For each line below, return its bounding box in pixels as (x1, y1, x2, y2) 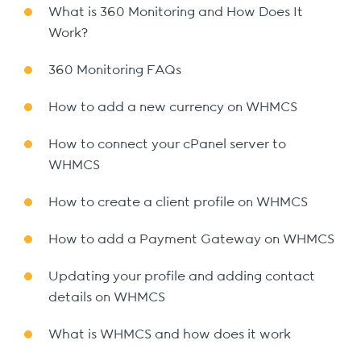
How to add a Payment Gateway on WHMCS (48, 233, 334, 246)
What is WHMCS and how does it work (48, 328, 291, 341)
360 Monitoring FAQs (48, 64, 181, 77)
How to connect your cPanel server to (48, 138, 286, 151)
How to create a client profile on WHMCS (48, 196, 308, 209)
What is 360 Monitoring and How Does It (48, 6, 303, 19)
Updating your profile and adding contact (48, 270, 315, 283)
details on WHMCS (48, 291, 165, 304)
